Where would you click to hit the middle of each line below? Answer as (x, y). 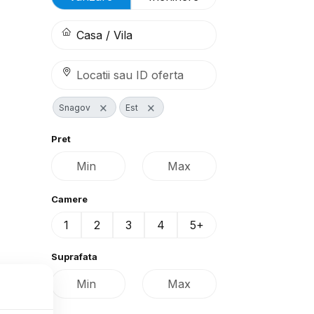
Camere (69, 199)
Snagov (75, 107)
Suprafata (74, 257)
